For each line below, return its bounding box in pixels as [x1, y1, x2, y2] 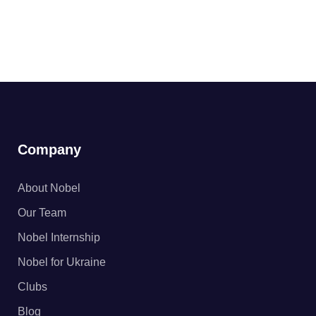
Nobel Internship [18, 231, 100, 243]
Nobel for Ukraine [18, 255, 106, 268]
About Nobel [18, 181, 80, 194]
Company [18, 141, 81, 157]
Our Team [18, 206, 66, 219]
